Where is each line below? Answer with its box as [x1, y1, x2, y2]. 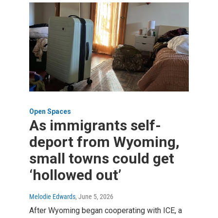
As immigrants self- [29, 116, 161, 134]
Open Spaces [29, 107, 71, 115]
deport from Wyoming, [29, 133, 180, 150]
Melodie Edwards [29, 192, 75, 200]
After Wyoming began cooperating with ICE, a [29, 205, 182, 215]
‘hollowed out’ [29, 166, 121, 183]
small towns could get [29, 149, 174, 167]
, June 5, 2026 [75, 192, 113, 200]
